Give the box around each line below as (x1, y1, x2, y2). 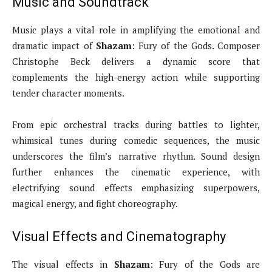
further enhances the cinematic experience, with (12, 166, 260, 178)
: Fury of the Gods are (149, 258, 260, 271)
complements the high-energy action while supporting (12, 71, 260, 84)
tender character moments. (12, 87, 124, 100)
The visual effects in (12, 258, 114, 271)
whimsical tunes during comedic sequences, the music (12, 134, 260, 147)
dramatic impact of (12, 39, 96, 52)
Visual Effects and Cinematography (12, 229, 226, 245)
